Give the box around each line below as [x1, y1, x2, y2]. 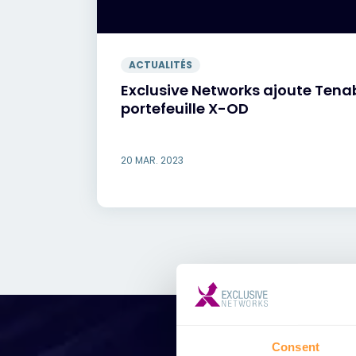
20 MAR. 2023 [121, 153, 184, 167]
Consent [272, 339, 319, 354]
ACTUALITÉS [129, 58, 192, 72]
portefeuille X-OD [121, 99, 249, 118]
